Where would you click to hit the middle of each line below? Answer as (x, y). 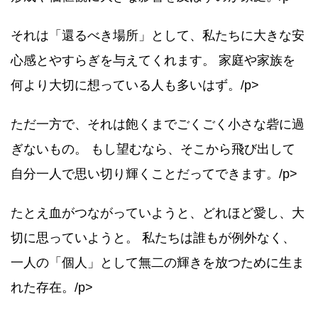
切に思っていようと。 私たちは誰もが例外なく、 (153, 238)
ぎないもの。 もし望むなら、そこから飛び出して (153, 149)
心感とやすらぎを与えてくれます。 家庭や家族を (153, 61)
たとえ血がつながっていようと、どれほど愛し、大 (158, 213)
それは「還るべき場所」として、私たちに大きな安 (158, 36)
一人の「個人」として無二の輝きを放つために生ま (158, 263)
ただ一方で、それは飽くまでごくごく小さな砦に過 (158, 125)
